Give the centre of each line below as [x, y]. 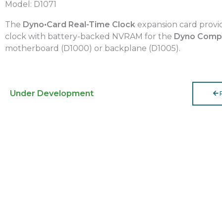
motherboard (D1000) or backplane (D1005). [93, 48]
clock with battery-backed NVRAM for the [89, 36]
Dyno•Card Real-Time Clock [79, 24]
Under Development [52, 94]
